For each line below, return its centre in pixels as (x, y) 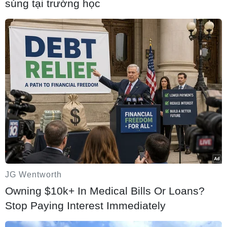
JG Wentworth (33, 174)
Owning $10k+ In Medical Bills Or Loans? (105, 191)
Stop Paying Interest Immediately (85, 205)
